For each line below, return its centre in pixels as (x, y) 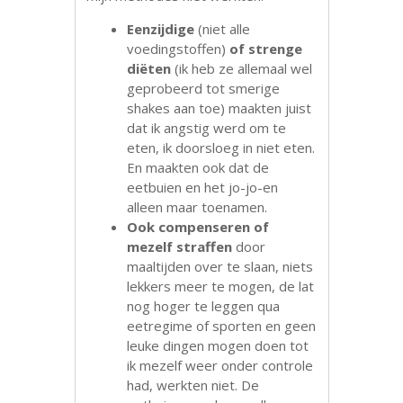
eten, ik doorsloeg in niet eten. (221, 148)
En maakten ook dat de (198, 168)
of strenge (264, 49)
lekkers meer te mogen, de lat (221, 287)
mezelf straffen (182, 247)
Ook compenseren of (198, 227)
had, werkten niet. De (193, 385)
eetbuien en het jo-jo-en (203, 188)
